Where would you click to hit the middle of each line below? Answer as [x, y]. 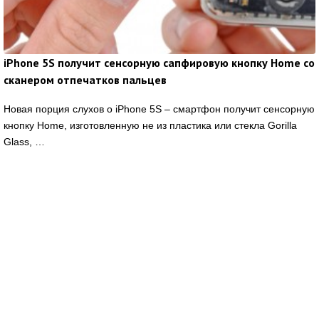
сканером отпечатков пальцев [85, 80]
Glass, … [24, 142]
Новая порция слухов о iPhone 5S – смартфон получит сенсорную [159, 109]
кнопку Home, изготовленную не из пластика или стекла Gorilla [150, 126]
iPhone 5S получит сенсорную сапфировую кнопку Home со [159, 63]
